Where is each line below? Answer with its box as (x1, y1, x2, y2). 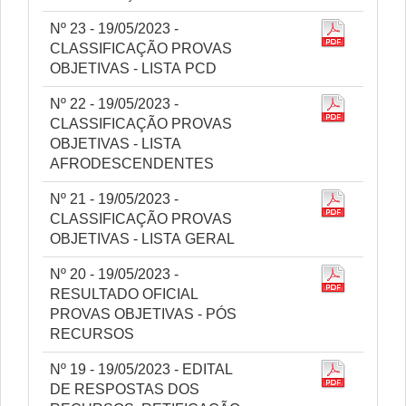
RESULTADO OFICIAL (50, 286, 198, 302)
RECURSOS (50, 326, 134, 342)
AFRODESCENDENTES (50, 156, 214, 171)
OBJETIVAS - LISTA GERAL (50, 231, 235, 246)
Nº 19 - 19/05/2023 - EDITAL (50, 362, 233, 377)
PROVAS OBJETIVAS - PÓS (50, 306, 237, 322)
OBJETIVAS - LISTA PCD (50, 61, 217, 76)
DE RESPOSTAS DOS (50, 382, 199, 397)
